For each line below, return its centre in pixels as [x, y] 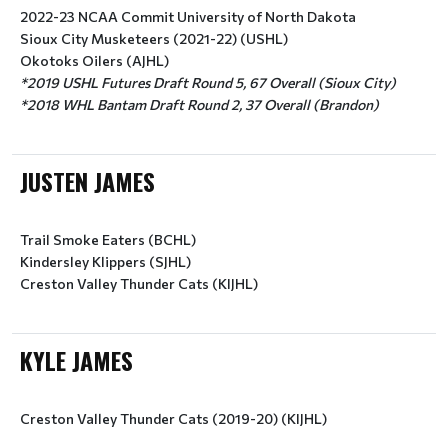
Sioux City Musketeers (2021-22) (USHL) [154, 38]
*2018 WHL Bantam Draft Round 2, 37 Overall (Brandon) [199, 104]
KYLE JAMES [76, 360]
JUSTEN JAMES [87, 181]
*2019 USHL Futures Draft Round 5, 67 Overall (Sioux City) [208, 82]
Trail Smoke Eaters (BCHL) [108, 239]
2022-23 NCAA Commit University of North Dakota [188, 16]
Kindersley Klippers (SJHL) [105, 261]
